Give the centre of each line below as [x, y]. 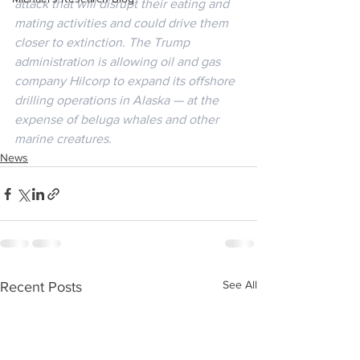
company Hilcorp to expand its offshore [126, 81]
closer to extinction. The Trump [104, 42]
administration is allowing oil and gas [119, 61]
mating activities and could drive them [123, 23]
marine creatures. [63, 139]
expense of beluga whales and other [118, 119]
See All [240, 284]
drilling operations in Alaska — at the [118, 100]
